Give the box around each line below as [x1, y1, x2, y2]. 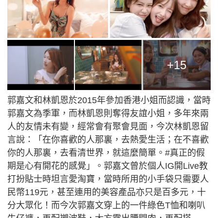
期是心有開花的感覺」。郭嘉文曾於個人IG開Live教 [7, 161, 208, 171]
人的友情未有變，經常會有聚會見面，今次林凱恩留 [7, 122, 209, 132]
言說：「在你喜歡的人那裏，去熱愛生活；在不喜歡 [7, 135, 209, 145]
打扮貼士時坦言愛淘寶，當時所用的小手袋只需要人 [7, 174, 209, 184]
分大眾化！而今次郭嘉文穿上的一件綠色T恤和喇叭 [7, 200, 205, 211]
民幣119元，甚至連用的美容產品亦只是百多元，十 [7, 187, 206, 198]
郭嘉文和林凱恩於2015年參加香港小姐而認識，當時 [7, 95, 211, 106]
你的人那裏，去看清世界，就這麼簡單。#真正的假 [7, 148, 205, 158]
